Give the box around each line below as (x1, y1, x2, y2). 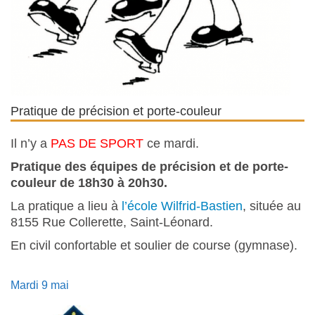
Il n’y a (11, 136, 51, 150)
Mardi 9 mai (11, 278, 69, 291)
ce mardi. (143, 136, 199, 150)
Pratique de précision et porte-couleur (11, 103, 221, 118)
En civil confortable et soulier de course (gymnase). (11, 238, 297, 252)
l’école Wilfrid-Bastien (122, 198, 243, 213)
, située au (243, 198, 301, 213)
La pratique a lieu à (11, 198, 122, 213)
